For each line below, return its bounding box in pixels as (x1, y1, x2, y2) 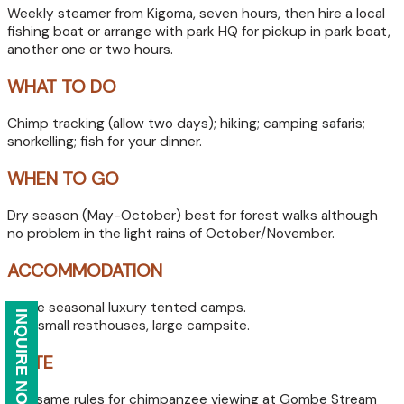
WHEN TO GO (7, 167, 119, 191)
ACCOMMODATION (7, 259, 162, 283)
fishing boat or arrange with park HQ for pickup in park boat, (7, 23, 390, 41)
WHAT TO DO (7, 75, 116, 99)
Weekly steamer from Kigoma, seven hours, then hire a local (7, 5, 385, 23)
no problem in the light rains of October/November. (7, 225, 335, 243)
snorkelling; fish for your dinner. (7, 133, 202, 151)
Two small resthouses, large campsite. (7, 317, 250, 335)
